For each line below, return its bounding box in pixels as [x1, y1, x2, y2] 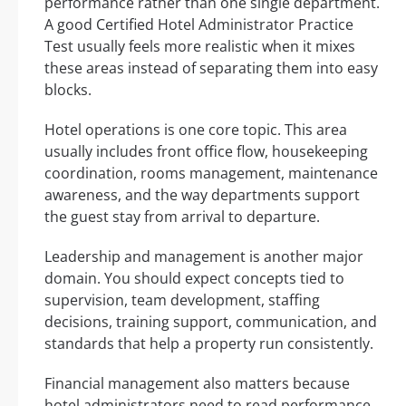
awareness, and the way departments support [44, 185, 360, 206]
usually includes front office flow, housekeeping [44, 141, 368, 162]
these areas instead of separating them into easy [44, 58, 378, 79]
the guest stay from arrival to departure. [44, 207, 320, 227]
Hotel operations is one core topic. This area [44, 120, 347, 140]
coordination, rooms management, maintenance [44, 163, 378, 184]
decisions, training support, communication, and [44, 312, 377, 333]
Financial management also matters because [44, 373, 350, 394]
